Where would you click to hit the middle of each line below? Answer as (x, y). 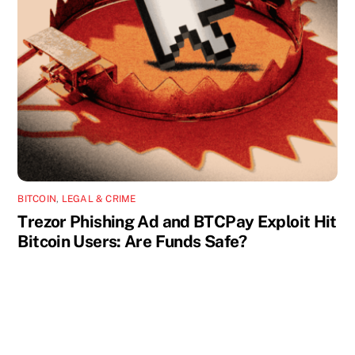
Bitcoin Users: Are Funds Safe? (132, 241)
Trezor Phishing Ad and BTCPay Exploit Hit (177, 221)
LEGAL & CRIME (99, 198)
